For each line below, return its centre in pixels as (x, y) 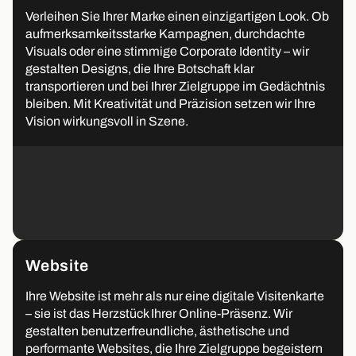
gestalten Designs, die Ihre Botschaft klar (140, 69)
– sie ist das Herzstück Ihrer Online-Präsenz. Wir (159, 314)
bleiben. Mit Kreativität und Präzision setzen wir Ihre (170, 104)
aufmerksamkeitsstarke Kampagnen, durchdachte (165, 34)
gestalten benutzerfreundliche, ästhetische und (157, 331)
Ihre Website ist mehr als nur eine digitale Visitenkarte (175, 296)
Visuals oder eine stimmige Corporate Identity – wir (167, 52)
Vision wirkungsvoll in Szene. (107, 122)
